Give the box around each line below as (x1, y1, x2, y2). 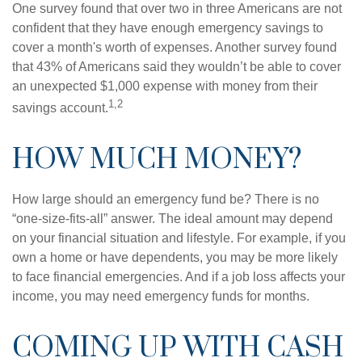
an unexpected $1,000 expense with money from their (12, 79, 318, 93)
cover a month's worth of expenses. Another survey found (12, 40, 337, 54)
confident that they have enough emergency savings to (12, 21, 323, 35)
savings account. (12, 101, 108, 116)
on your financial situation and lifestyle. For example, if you (12, 231, 346, 246)
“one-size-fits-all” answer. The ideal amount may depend (12, 212, 333, 226)
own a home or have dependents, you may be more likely (12, 250, 338, 265)
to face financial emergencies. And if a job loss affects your (12, 270, 345, 284)
